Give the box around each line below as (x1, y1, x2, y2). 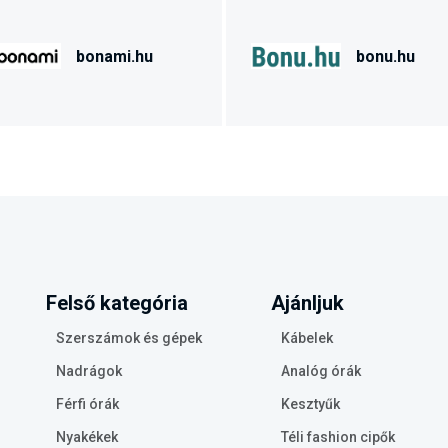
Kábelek (281, 330, 333, 346)
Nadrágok (56, 363, 122, 379)
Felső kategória (46, 291, 188, 315)
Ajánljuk (271, 291, 344, 315)
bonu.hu (356, 46, 415, 66)
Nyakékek (56, 429, 118, 445)
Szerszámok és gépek (56, 330, 202, 346)
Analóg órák (281, 363, 361, 379)
